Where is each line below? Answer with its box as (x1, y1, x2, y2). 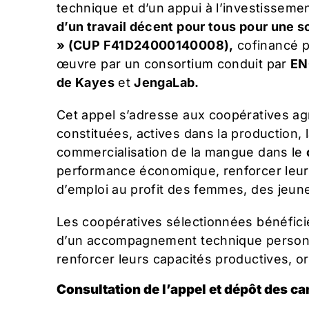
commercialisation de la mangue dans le (57, 144, 307, 159)
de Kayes (57, 74, 114, 90)
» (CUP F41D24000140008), (57, 37, 234, 52)
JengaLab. (134, 74, 199, 90)
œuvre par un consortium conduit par (57, 56, 290, 71)
